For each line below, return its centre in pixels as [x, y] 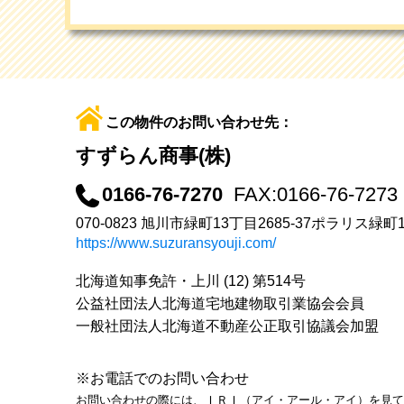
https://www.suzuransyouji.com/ [176, 243]
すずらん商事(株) [153, 155]
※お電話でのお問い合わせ [162, 378]
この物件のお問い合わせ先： [199, 122]
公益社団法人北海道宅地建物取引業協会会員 [220, 303]
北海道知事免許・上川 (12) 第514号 [191, 280]
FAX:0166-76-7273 [316, 194]
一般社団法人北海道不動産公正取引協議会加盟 [227, 326]
